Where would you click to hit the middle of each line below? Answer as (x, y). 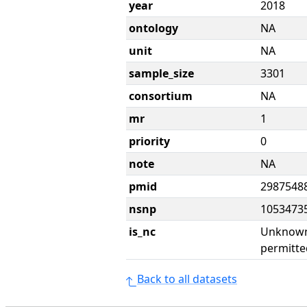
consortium (161, 96)
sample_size (161, 73)
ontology (153, 28)
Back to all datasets (187, 279)
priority (149, 141)
